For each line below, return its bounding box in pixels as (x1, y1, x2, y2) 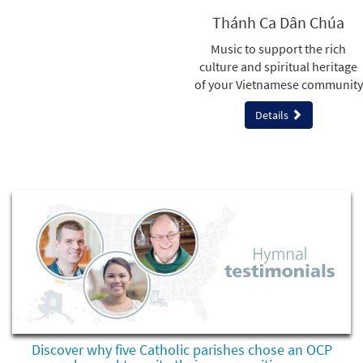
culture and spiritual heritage (199, 58, 357, 75)
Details (254, 108, 291, 123)
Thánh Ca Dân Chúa (212, 12, 344, 33)
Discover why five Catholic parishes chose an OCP (31, 340, 332, 359)
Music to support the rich (211, 41, 346, 58)
